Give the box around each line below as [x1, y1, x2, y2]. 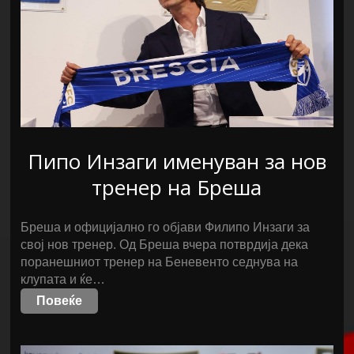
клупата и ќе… [21, 273, 106, 286]
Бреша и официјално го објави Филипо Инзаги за [21, 220, 311, 234]
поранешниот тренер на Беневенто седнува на [21, 255, 299, 269]
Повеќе [36, 294, 83, 307]
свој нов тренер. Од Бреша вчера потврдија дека [21, 238, 309, 251]
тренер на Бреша [92, 173, 262, 201]
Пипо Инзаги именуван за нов [27, 147, 326, 175]
